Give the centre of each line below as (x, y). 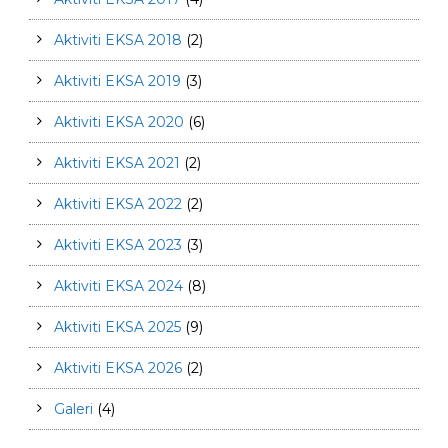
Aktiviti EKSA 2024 (118, 286)
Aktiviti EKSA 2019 (117, 81)
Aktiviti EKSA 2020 (119, 122)
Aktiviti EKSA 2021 (117, 163)
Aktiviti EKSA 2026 (118, 368)
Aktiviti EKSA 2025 (117, 327)
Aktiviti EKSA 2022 (118, 204)
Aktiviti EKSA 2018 (118, 40)
